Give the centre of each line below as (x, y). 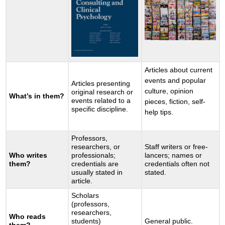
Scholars (85, 196)
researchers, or (96, 147)
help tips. (159, 112)
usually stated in (97, 173)
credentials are (95, 164)
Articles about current (179, 70)
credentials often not (177, 164)
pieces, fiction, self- (175, 102)
